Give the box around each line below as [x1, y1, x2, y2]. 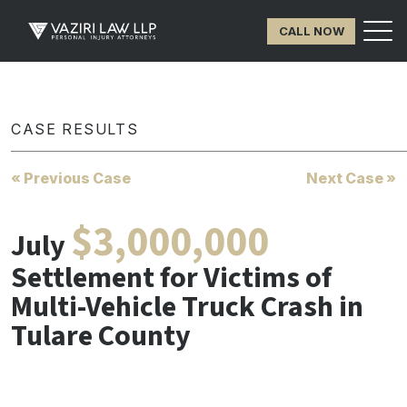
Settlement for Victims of [11, 257, 332, 299]
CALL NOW [279, 23, 344, 38]
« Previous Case [11, 169, 131, 187]
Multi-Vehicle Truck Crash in [11, 286, 363, 328]
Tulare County [11, 315, 191, 357]
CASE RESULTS [11, 120, 139, 138]
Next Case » [306, 169, 396, 187]
